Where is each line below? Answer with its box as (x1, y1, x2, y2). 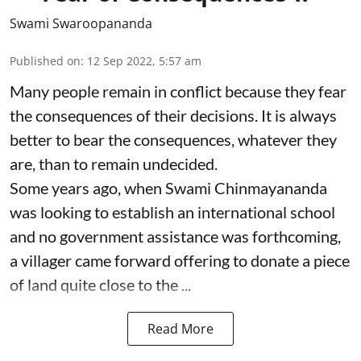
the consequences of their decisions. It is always (10, 105, 337, 125)
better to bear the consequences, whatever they (10, 129, 337, 149)
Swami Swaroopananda (10, 14, 152, 32)
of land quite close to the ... (10, 274, 191, 294)
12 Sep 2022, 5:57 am (87, 52, 201, 68)
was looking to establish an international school (10, 201, 335, 222)
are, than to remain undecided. (10, 153, 218, 173)
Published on (10, 52, 81, 68)
